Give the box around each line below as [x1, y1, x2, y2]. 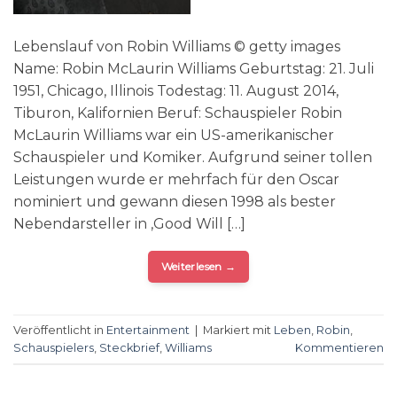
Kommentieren [295, 340, 384, 354]
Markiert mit [203, 323, 274, 337]
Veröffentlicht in [13, 323, 106, 337]
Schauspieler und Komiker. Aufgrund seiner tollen [13, 149, 372, 167]
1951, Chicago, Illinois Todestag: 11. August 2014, [13, 82, 339, 100]
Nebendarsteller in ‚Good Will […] [13, 215, 245, 233]
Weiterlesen [160, 260, 225, 274]
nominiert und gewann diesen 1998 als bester [13, 193, 336, 211]
